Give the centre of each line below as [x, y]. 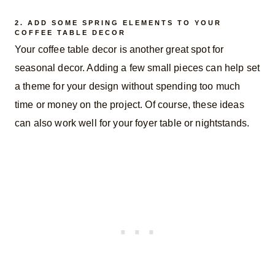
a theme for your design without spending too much [128, 87]
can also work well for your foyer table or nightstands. [132, 123]
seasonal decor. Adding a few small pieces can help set [137, 68]
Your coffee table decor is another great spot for [119, 50]
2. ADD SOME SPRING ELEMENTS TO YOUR [118, 22]
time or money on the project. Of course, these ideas [130, 105]
